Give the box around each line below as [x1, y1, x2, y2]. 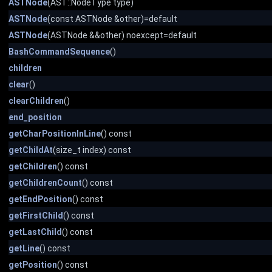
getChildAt [8, 145, 53, 155]
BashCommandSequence [8, 47, 110, 56]
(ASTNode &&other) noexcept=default [47, 30, 197, 40]
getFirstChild [8, 211, 63, 220]
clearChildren [8, 96, 64, 106]
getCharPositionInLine [8, 129, 101, 138]
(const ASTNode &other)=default [47, 14, 177, 24]
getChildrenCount [8, 178, 82, 188]
